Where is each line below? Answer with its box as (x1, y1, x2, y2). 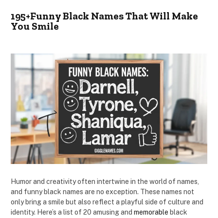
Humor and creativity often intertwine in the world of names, (11, 177, 199, 185)
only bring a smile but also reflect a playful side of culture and (11, 198, 203, 206)
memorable (134, 208, 168, 216)
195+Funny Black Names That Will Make (11, 10, 198, 22)
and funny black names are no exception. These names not (11, 187, 194, 196)
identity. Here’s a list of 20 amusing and (11, 208, 134, 216)
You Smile (11, 20, 59, 32)
